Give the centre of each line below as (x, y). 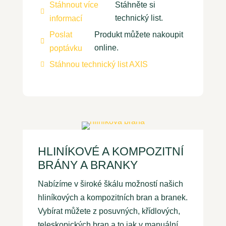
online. (106, 48)
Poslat (61, 35)
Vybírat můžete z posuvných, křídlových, (109, 211)
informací (66, 19)
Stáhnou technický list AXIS (98, 65)
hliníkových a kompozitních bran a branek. (112, 198)
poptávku (66, 48)
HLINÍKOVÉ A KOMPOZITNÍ (110, 152)
